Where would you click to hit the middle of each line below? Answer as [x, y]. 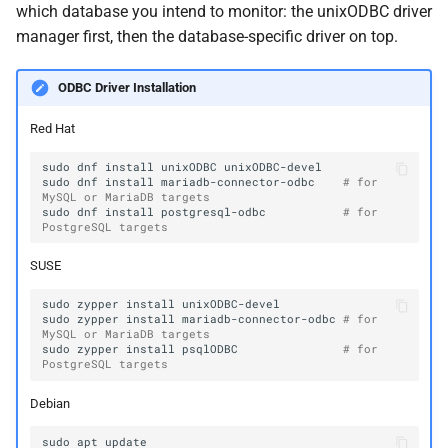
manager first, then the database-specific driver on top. [207, 36]
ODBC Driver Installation [126, 88]
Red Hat [52, 128]
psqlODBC [210, 349]
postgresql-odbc [214, 212]
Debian [49, 403]
